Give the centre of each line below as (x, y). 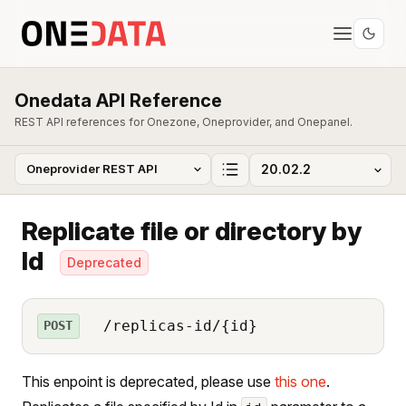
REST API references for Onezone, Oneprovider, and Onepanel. (184, 122)
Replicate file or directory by (192, 231)
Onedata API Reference (118, 101)
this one (300, 381)
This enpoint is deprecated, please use (148, 381)
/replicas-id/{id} (175, 325)
